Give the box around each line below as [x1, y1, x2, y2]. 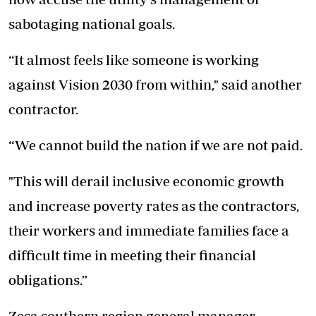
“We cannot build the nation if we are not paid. [8, 137, 303, 154]
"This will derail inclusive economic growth [8, 173, 284, 190]
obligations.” [8, 272, 87, 288]
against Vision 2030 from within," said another [8, 76, 302, 93]
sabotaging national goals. [8, 16, 175, 32]
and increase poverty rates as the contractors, [8, 197, 299, 214]
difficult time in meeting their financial [8, 247, 256, 264]
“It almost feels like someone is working [8, 51, 259, 68]
